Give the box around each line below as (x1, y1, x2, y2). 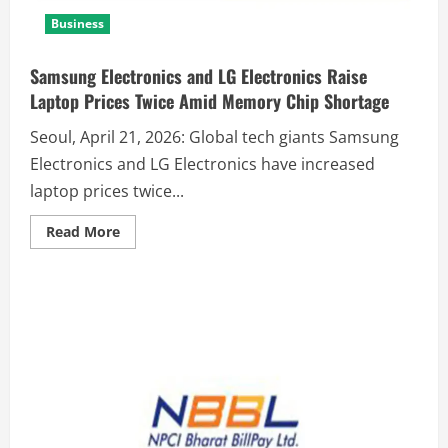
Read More (46, 221, 120, 241)
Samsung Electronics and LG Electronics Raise (30, 62, 367, 89)
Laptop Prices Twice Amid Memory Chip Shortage (30, 87, 389, 114)
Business (51, 14, 104, 32)
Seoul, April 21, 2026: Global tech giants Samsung (30, 125, 399, 148)
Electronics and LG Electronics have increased (30, 152, 375, 175)
